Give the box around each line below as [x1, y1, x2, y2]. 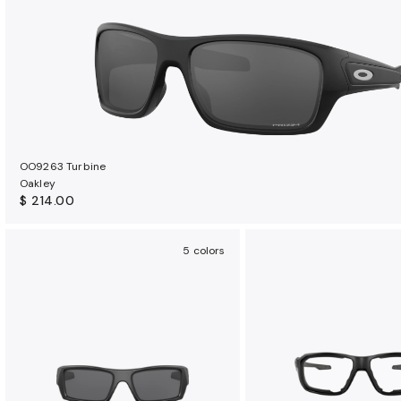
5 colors [183, 243, 226, 258]
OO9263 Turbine [20, 159, 107, 174]
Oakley [20, 176, 55, 191]
